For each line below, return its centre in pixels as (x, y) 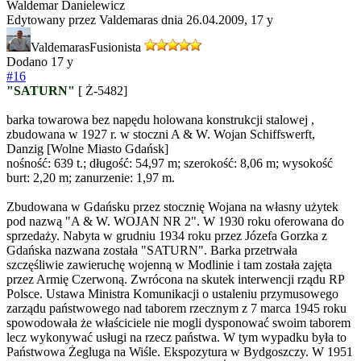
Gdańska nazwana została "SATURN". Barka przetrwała (152, 251)
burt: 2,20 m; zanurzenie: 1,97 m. (91, 178)
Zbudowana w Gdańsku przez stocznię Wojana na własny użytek (172, 207)
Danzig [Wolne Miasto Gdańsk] (87, 149)
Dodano (29, 62)
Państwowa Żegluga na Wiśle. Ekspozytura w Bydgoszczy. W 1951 (180, 352)
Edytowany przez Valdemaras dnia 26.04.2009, (129, 20)
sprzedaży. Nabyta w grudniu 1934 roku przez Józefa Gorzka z (167, 236)
